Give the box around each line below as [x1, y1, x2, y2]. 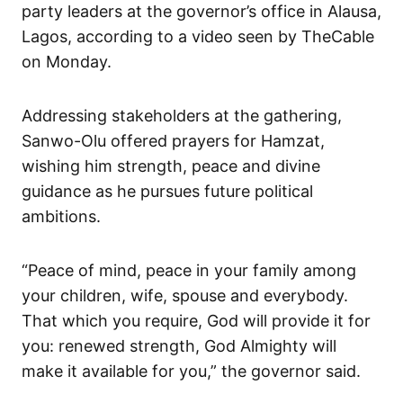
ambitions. [22, 207, 101, 227]
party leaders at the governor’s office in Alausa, [22, 2, 381, 22]
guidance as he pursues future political [22, 182, 313, 201]
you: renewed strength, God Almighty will [22, 336, 336, 356]
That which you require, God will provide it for [22, 311, 371, 331]
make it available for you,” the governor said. [22, 362, 361, 381]
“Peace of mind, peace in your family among [22, 261, 356, 281]
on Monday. [22, 52, 112, 72]
